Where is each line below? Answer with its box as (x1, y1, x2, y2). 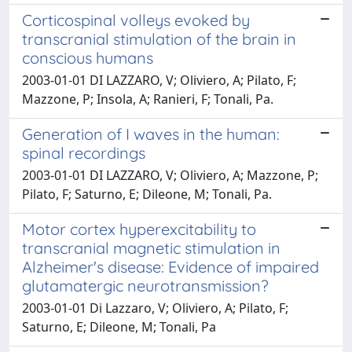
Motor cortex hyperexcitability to (22, 219, 256, 239)
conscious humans (22, 48, 153, 68)
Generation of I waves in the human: (22, 124, 280, 144)
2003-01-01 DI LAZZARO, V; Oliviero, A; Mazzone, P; (22, 167, 318, 184)
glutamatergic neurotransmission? (22, 276, 269, 295)
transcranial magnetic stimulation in (22, 238, 280, 258)
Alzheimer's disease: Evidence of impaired (22, 257, 319, 277)
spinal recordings (22, 143, 145, 163)
